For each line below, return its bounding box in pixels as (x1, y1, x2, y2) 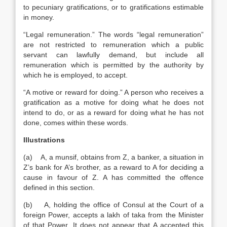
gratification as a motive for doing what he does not (23, 98, 204, 106)
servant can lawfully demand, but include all (23, 51, 204, 59)
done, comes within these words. (23, 119, 128, 127)
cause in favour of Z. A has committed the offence (23, 173, 204, 181)
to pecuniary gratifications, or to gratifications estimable (23, 3, 204, 11)
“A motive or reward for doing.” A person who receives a (23, 88, 204, 96)
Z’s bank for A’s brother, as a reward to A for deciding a (23, 163, 204, 171)
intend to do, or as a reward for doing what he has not (23, 108, 204, 117)
